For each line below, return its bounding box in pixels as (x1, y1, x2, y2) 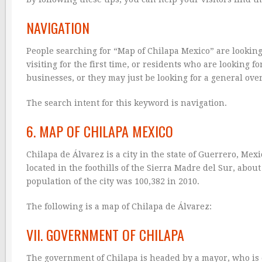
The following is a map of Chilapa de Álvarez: (26, 201, 212, 211)
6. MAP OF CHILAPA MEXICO (26, 120, 173, 142)
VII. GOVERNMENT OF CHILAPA (26, 223, 184, 245)
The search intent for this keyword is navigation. (26, 98, 227, 108)
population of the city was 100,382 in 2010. (26, 176, 199, 186)
